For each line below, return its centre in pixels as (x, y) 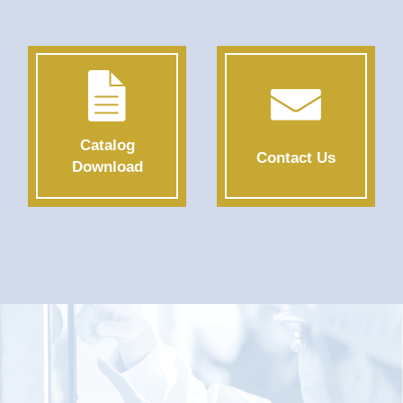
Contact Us (296, 157)
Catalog (107, 146)
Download (107, 167)
